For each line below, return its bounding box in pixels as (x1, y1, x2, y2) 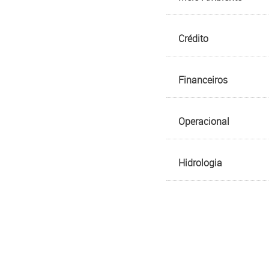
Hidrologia (178, 156, 222, 169)
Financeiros (178, 73, 228, 86)
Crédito (178, 32, 208, 45)
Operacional (178, 115, 229, 128)
